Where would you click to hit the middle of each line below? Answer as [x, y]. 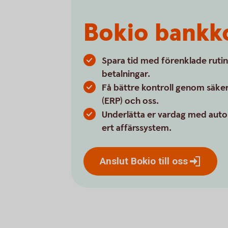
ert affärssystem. [137, 128]
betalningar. [126, 74]
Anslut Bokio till [136, 161]
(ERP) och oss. [130, 101]
